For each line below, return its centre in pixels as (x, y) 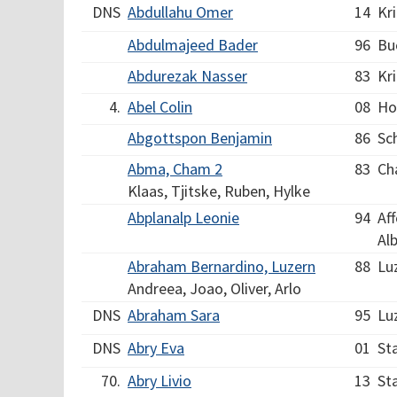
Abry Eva (156, 348)
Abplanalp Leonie (183, 218)
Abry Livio (160, 381)
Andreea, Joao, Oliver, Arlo (214, 288)
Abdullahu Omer (180, 12)
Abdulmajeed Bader (193, 45)
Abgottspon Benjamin (200, 138)
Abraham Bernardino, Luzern (222, 266)
